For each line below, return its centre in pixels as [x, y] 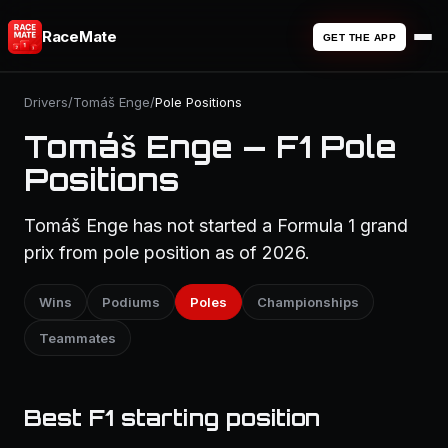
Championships [308, 302]
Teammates [77, 338]
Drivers [46, 102]
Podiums [131, 302]
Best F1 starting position [172, 417]
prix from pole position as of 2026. [167, 252]
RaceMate [79, 36]
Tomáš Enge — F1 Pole [210, 146]
